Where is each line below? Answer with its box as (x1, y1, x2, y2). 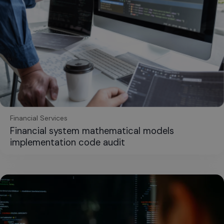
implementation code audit (10, 136, 125, 148)
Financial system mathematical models (10, 124, 174, 137)
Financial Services (10, 113, 67, 122)
